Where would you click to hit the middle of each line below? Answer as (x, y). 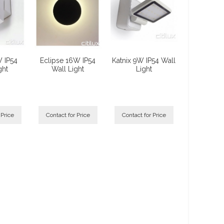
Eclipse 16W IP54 (68, 60)
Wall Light (68, 69)
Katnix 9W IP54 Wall (144, 60)
